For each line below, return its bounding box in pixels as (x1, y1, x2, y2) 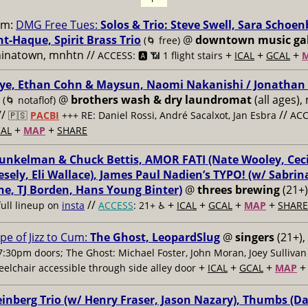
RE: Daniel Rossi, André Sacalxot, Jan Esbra (81, 109, 276, 122)
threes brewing (197, 182, 280, 197)
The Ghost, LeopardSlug (90, 230, 220, 245)
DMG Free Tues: (16, 17, 100, 32)
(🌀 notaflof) (3, 93, 56, 107)
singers (235, 230, 274, 245)
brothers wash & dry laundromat (71, 92, 252, 107)
